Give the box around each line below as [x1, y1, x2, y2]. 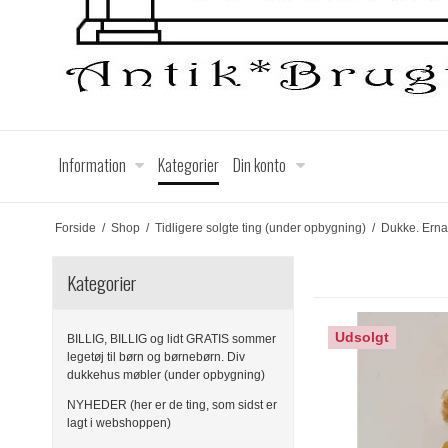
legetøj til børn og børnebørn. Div [67, 349, 245, 364]
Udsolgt [335, 329, 390, 346]
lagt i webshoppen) [67, 416, 171, 431]
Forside [54, 220, 96, 235]
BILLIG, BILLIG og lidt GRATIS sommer [67, 331, 276, 346]
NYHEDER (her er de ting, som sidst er [67, 398, 277, 413]
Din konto [233, 153, 287, 177]
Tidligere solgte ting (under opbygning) [154, 220, 366, 235]
